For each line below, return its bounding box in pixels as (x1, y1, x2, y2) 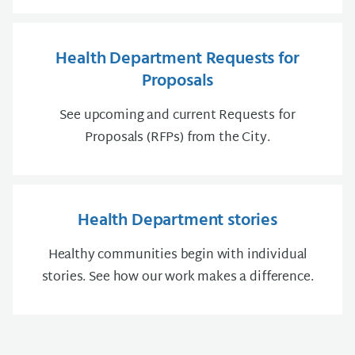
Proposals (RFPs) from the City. (85, 127, 270, 150)
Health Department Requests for (55, 45, 300, 73)
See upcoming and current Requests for (59, 105, 296, 128)
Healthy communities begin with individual (48, 244, 307, 267)
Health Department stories (78, 207, 277, 235)
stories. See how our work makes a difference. (41, 266, 314, 289)
